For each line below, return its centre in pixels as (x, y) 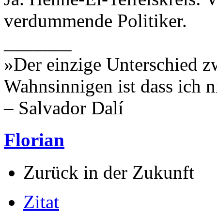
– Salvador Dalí (64, 108)
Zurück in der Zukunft (109, 172)
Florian (34, 140)
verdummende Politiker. (95, 21)
